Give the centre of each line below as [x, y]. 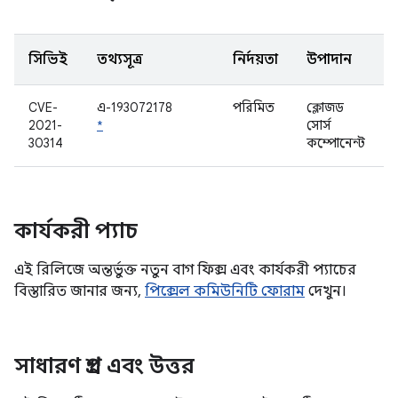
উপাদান [329, 60]
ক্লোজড [325, 107]
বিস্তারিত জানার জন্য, [80, 291]
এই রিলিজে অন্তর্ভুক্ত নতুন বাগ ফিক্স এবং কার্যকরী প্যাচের [185, 270]
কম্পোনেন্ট [336, 143]
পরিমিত [254, 107]
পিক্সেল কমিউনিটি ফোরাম [225, 291]
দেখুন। [326, 291]
